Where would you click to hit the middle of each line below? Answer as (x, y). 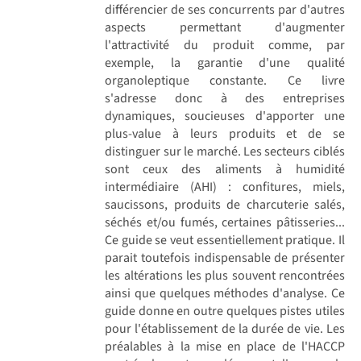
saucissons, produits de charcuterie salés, (225, 204)
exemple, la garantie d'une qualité (225, 62)
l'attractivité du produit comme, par (225, 45)
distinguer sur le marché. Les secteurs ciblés (225, 151)
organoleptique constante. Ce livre (225, 80)
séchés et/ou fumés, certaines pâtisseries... (225, 222)
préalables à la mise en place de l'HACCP (225, 346)
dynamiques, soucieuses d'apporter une (225, 116)
